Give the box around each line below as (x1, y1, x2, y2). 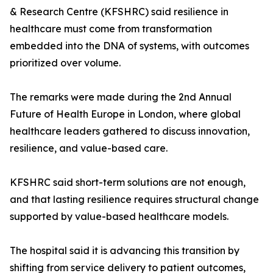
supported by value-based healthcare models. (10, 210, 229, 222)
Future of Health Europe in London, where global (10, 108, 241, 120)
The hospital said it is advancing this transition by (10, 244, 239, 257)
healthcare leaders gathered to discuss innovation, (10, 125, 250, 137)
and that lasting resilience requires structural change (10, 193, 259, 205)
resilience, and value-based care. (10, 142, 168, 154)
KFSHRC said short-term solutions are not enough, (10, 176, 246, 188)
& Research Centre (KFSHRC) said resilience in (10, 5, 229, 18)
